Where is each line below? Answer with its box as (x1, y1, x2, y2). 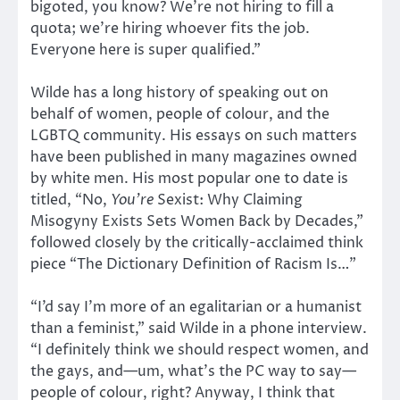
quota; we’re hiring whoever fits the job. (30, 19, 310, 39)
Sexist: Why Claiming (154, 190, 303, 211)
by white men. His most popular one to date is (30, 169, 348, 189)
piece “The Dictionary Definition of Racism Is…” (30, 254, 356, 275)
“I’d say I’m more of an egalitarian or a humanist (30, 297, 362, 318)
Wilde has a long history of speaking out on (30, 83, 329, 104)
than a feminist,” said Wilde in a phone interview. (30, 319, 367, 339)
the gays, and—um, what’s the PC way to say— (30, 362, 356, 382)
